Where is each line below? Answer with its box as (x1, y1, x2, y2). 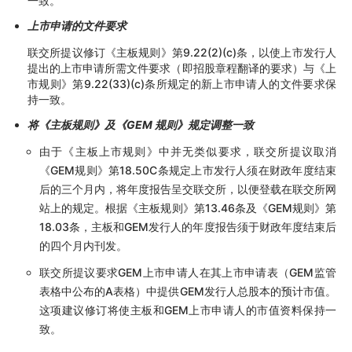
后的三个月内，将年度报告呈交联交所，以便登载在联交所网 (39, 181, 336, 196)
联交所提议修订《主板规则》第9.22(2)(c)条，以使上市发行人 (27, 45, 336, 59)
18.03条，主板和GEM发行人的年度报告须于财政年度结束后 (39, 219, 336, 233)
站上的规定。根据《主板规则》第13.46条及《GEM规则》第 (39, 200, 336, 214)
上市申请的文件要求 (27, 18, 126, 32)
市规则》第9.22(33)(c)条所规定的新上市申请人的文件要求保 (27, 76, 336, 90)
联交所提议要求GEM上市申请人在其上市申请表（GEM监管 (39, 265, 336, 279)
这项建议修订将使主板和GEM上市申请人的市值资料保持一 (39, 302, 336, 317)
